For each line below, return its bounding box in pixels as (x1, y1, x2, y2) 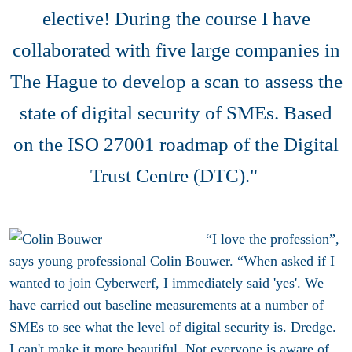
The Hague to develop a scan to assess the (9, 70, 343, 92)
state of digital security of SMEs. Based (20, 101, 332, 123)
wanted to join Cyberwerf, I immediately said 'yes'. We (9, 274, 324, 291)
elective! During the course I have (42, 7, 310, 29)
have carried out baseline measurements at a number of (9, 296, 324, 313)
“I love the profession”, (206, 230, 339, 247)
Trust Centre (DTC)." (90, 164, 262, 186)
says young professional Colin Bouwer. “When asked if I (9, 252, 335, 269)
